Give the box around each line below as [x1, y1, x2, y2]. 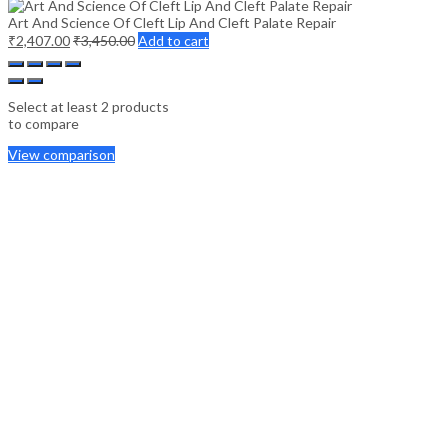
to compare [8, 114, 79, 132]
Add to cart [138, 31, 209, 49]
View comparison [8, 145, 115, 163]
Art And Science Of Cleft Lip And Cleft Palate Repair [8, 13, 336, 31]
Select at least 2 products [8, 97, 169, 115]
